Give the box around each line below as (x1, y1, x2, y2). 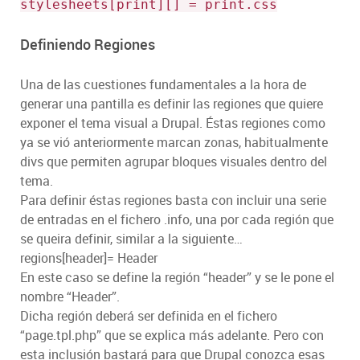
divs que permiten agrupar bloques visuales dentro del (20, 153, 327, 171)
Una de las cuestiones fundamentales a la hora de (20, 76, 306, 94)
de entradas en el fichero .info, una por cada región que (20, 211, 333, 229)
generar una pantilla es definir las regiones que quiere (20, 95, 323, 113)
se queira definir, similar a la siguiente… (20, 230, 243, 248)
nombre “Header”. (20, 288, 120, 306)
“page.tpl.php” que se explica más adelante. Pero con (20, 326, 324, 345)
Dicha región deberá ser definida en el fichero (20, 307, 277, 325)
